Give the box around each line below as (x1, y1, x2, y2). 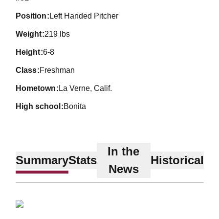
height (21, 48, 40, 56)
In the (108, 144, 139, 158)
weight (22, 30, 42, 38)
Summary (15, 153, 68, 167)
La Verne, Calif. (59, 84, 112, 92)
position (21, 12, 46, 20)
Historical (150, 153, 204, 167)
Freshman (40, 66, 75, 74)
